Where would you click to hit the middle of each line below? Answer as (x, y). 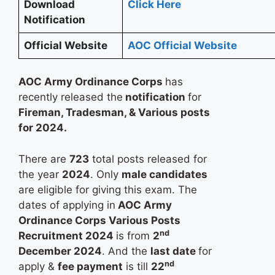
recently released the (71, 97)
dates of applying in (67, 205)
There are (44, 159)
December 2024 (60, 251)
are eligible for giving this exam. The (108, 189)
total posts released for (148, 159)
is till (137, 266)
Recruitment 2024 (67, 235)
